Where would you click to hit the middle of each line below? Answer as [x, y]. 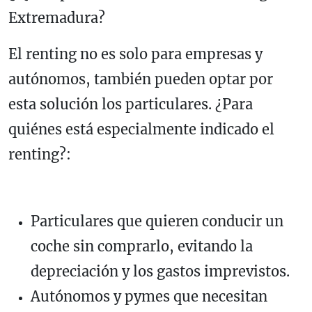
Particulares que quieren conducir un [157, 221]
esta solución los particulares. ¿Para [131, 104]
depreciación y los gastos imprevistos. [160, 271]
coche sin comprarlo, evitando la [142, 246]
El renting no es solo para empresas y [135, 54]
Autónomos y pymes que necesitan [149, 296]
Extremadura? [57, 17]
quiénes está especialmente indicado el [141, 129]
